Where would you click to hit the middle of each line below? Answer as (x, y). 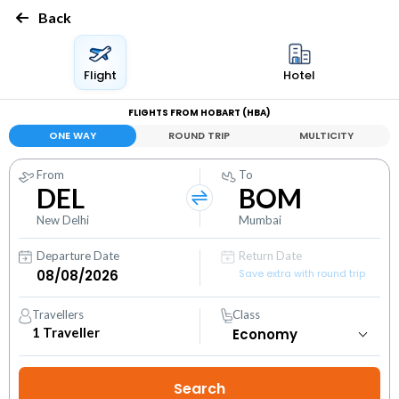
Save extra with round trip (302, 273)
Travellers (58, 314)
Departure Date (78, 256)
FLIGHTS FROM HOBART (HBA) (199, 113)
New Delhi (63, 220)
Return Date (271, 256)
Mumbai (261, 220)
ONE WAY (72, 135)
